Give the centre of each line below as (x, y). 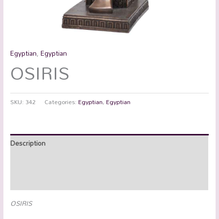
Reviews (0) (28, 181)
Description (28, 143)
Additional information (44, 162)
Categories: (62, 101)
